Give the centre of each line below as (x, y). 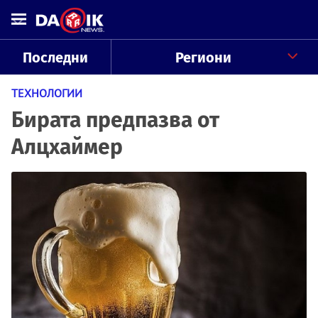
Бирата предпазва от (115, 120)
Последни (55, 57)
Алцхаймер (67, 147)
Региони (203, 57)
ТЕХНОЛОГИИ (47, 93)
